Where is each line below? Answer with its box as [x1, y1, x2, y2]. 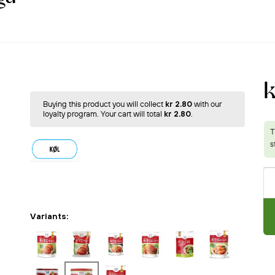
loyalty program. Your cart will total [42, 109, 164, 119]
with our [192, 99, 222, 109]
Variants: [29, 211, 69, 221]
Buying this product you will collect [42, 99, 165, 109]
